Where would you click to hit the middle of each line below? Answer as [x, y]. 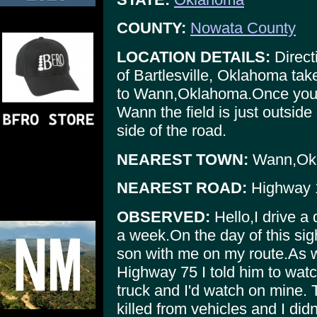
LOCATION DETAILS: [194, 57]
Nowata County [243, 28]
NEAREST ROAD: [182, 188]
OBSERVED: [163, 217]
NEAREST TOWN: [183, 159]
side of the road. [172, 130]
